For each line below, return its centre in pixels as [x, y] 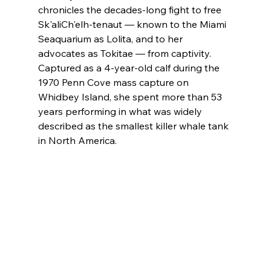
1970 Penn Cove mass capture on [114, 82]
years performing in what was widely [121, 111]
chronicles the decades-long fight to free [131, 9]
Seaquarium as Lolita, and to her [111, 38]
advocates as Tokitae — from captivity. [126, 53]
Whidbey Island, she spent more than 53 [131, 96]
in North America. [78, 140]
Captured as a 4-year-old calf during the [130, 67]
